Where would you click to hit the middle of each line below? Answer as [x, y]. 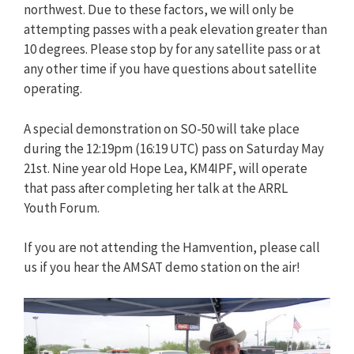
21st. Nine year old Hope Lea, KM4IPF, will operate [166, 168]
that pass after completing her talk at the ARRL [156, 188]
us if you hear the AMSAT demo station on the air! [162, 267]
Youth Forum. [62, 207]
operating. [53, 88]
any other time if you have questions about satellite [170, 69]
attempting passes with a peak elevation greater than [175, 29]
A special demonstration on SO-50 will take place [162, 128]
